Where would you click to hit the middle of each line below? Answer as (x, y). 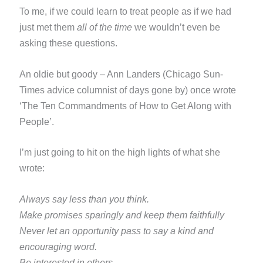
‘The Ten (38, 106)
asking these (47, 43)
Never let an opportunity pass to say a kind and (116, 231)
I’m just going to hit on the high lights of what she (119, 153)
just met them (48, 27)
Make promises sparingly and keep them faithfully (122, 215)
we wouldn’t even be (176, 27)
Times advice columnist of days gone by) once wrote (127, 90)
